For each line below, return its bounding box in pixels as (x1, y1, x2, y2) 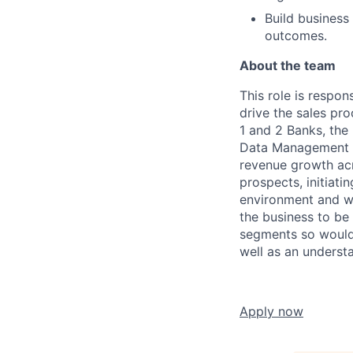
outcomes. (265, 27, 327, 43)
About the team (240, 57, 336, 73)
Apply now (240, 303, 303, 319)
